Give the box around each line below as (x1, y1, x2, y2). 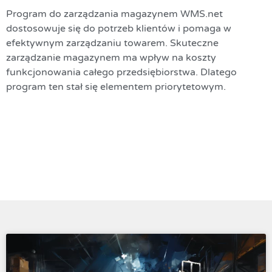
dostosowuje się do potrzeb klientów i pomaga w (6, 22, 231, 35)
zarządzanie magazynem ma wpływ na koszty (6, 52, 216, 64)
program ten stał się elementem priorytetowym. (6, 81, 226, 93)
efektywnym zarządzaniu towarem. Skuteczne (6, 37, 219, 50)
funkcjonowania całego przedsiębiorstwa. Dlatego (6, 66, 237, 79)
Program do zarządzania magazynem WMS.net (6, 8, 223, 21)
